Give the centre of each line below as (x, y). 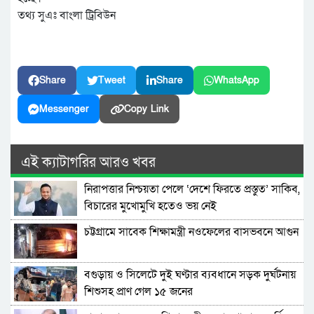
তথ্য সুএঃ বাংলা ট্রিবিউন (67, 15)
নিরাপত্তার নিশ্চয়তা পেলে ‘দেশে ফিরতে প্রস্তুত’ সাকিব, (192, 189)
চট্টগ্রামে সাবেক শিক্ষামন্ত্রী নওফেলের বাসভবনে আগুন (191, 232)
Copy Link (146, 109)
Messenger (64, 109)
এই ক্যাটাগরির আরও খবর (88, 163)
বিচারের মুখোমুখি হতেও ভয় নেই (150, 206)
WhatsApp (237, 80)
